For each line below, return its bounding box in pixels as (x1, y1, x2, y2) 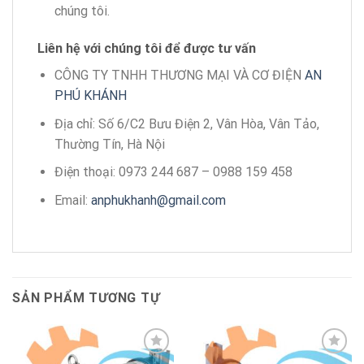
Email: (54, 192, 91, 208)
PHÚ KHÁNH (54, 87, 127, 103)
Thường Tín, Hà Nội (54, 136, 165, 152)
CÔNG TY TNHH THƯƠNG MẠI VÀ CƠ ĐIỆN (54, 67, 305, 83)
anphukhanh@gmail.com (90, 192, 226, 208)
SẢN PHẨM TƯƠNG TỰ (12, 289, 160, 305)
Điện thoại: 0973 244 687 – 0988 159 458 (54, 164, 292, 180)
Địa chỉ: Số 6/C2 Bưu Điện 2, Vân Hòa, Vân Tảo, (54, 115, 319, 132)
